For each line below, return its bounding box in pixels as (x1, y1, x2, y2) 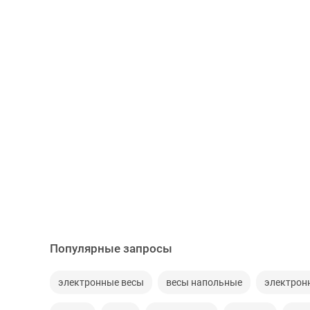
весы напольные (166, 277, 242, 288)
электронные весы (58, 277, 144, 288)
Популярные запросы (50, 241, 172, 255)
